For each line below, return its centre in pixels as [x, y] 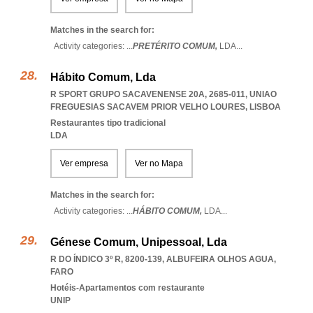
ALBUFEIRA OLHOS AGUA [220, 259]
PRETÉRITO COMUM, [176, 46]
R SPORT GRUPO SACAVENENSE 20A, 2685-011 [148, 94]
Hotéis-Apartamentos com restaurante [128, 288]
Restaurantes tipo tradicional [108, 123]
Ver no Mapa [159, 163]
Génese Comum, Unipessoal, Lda [139, 242]
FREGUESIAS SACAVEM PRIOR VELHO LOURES [148, 107]
